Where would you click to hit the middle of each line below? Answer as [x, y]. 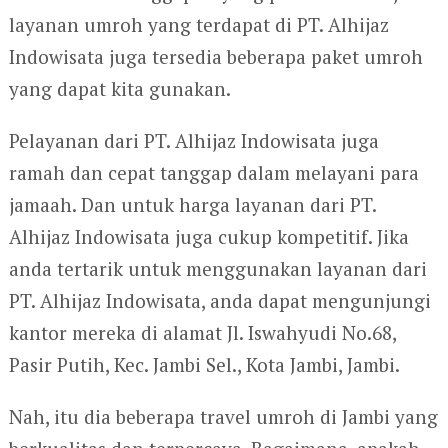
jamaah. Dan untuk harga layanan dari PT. [192, 204]
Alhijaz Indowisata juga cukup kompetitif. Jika [208, 236]
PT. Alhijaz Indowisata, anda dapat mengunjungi [219, 300]
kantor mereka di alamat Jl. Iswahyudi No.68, [202, 332]
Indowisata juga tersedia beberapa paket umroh [215, 56]
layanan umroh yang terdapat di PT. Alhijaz [198, 24]
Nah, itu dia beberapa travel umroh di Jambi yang [223, 416]
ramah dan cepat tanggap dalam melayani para [213, 172]
